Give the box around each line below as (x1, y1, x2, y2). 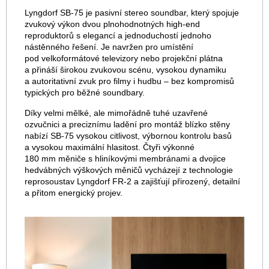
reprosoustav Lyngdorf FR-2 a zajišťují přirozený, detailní (25, 177, 240, 186)
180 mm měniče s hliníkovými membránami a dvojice (25, 154, 226, 163)
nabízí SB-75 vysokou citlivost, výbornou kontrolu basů (25, 131, 232, 141)
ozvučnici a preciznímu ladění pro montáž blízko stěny (25, 119, 230, 129)
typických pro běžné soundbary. (25, 88, 145, 97)
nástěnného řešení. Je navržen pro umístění (25, 42, 193, 52)
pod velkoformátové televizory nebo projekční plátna (25, 53, 223, 63)
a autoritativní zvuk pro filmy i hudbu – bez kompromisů (25, 76, 234, 86)
